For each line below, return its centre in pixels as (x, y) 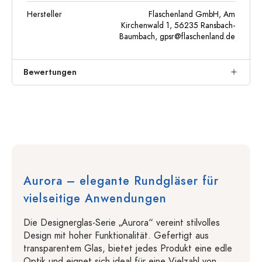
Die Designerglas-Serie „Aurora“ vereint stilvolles (122, 223)
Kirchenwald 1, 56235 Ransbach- (178, 25)
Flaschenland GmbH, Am (192, 14)
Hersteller (44, 14)
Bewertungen (50, 72)
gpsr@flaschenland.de (197, 36)
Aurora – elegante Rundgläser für (121, 180)
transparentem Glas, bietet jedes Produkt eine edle (128, 248)
